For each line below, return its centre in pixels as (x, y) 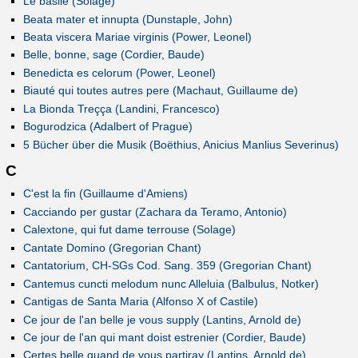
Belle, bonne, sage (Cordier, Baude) (113, 55)
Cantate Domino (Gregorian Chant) (112, 247)
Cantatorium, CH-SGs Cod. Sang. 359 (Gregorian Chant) (167, 266)
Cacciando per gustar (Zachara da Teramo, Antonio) (155, 211)
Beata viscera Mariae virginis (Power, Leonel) (137, 36)
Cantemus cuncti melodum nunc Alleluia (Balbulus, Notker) (171, 283)
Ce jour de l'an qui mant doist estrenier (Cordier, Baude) (164, 337)
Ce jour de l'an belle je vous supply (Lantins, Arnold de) (162, 319)
